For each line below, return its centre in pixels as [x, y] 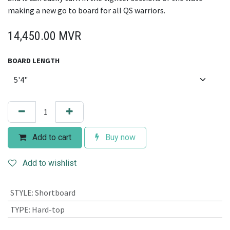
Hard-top [48, 210]
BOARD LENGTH [34, 61]
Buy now [119, 138]
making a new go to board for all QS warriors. [87, 11]
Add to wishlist [50, 163]
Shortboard [55, 193]
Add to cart [51, 138]
